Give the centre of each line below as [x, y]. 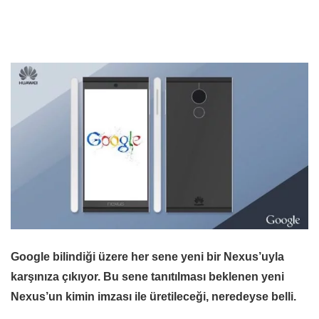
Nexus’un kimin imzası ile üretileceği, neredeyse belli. [155, 297]
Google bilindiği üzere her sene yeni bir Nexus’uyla [147, 257]
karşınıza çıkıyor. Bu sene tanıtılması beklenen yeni [147, 277]
